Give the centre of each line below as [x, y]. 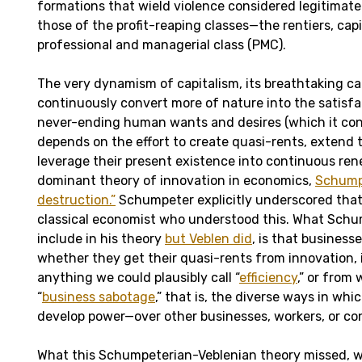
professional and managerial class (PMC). [162, 44]
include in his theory [101, 238]
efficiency [268, 277]
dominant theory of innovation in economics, [176, 180]
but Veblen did [208, 238]
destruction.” [76, 200]
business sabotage [99, 297]
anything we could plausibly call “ [138, 277]
